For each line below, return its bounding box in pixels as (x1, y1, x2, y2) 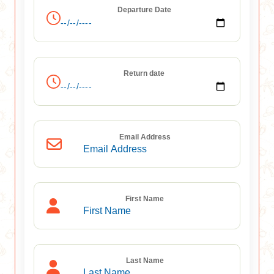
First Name (125, 194, 164, 203)
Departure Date (117, 6, 171, 14)
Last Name (125, 256, 164, 265)
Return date (124, 68, 165, 78)
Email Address (119, 132, 171, 141)
